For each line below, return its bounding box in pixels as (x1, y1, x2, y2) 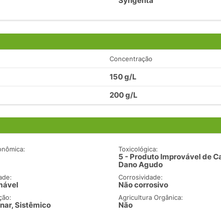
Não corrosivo (118, 180, 169, 190)
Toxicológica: (118, 145, 158, 153)
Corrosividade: (118, 173, 163, 182)
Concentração (110, 54, 152, 63)
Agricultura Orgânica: (118, 193, 184, 202)
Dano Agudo (118, 160, 163, 170)
